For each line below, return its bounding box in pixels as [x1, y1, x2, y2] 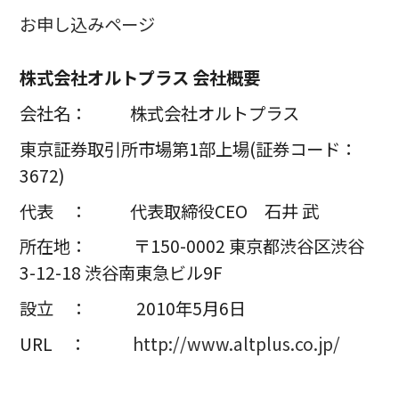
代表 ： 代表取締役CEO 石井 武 [20, 198, 320, 224]
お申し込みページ [20, 12, 156, 37]
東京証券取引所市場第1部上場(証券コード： [20, 135, 358, 161]
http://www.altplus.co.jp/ [133, 330, 341, 356]
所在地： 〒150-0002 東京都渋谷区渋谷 [20, 233, 365, 259]
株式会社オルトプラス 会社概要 [20, 65, 261, 91]
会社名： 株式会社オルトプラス [20, 101, 300, 126]
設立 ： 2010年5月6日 [20, 295, 247, 321]
